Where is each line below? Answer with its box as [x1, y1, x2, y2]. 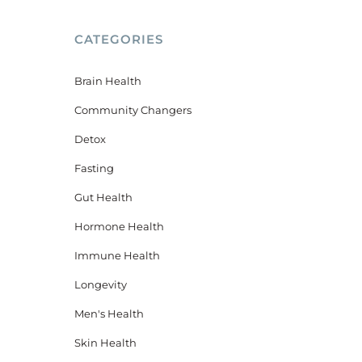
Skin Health [74, 336, 137, 349]
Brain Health [74, 74, 141, 87]
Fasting [74, 162, 114, 175]
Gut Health [74, 191, 133, 204]
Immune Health [74, 249, 160, 262]
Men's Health [74, 307, 144, 320]
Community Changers [74, 103, 192, 116]
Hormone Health [74, 220, 164, 233]
